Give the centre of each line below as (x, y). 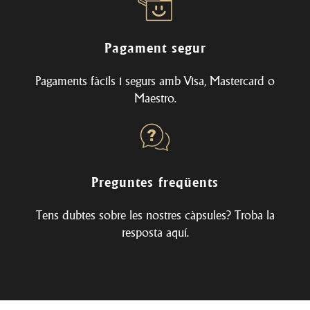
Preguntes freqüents (155, 182)
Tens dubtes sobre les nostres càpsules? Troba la (155, 215)
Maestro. (155, 98)
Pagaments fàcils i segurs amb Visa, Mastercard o (155, 80)
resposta (144, 232)
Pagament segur (155, 47)
